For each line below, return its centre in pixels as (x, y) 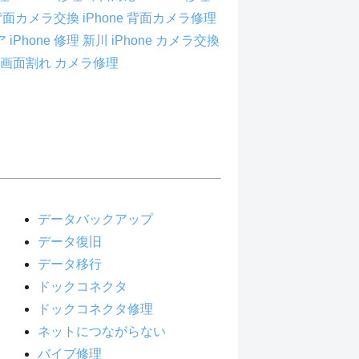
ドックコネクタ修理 (95, 309)
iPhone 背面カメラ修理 (149, 18)
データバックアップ (95, 219)
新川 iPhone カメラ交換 (151, 40)
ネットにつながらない (101, 331)
